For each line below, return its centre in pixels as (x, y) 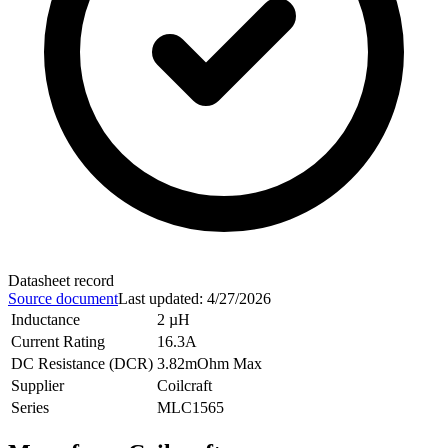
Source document (63, 298)
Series (30, 407)
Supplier (37, 385)
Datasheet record (61, 280)
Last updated (158, 298)
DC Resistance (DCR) (82, 363)
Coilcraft (184, 385)
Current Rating (58, 341)
